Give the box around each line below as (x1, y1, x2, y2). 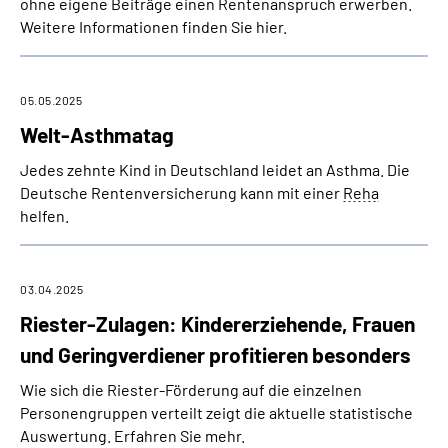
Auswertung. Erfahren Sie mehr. (20, 426, 245, 445)
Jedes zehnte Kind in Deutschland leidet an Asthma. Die (20, 160, 410, 179)
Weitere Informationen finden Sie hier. (20, 17, 287, 36)
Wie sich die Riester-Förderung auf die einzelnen (20, 380, 362, 399)
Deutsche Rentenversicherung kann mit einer (20, 183, 343, 202)
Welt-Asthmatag (20, 122, 174, 147)
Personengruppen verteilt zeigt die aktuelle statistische (20, 403, 413, 422)
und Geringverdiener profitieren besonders (20, 342, 411, 367)
